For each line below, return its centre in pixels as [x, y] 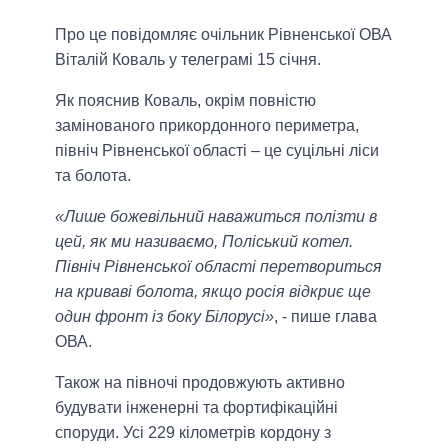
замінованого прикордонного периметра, [207, 126]
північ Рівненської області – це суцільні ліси [217, 151]
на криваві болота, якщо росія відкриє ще [213, 292]
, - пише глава [325, 317]
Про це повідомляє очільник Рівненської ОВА [223, 35]
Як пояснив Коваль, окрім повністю [185, 101]
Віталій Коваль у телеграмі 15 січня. [188, 60]
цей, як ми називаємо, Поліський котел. [204, 242]
